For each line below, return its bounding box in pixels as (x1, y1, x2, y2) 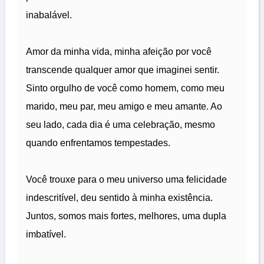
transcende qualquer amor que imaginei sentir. (26, 65, 219, 75)
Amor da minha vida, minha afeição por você (26, 47, 212, 57)
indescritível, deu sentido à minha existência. (26, 193, 213, 203)
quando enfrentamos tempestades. (26, 138, 170, 148)
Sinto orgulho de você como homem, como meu (26, 83, 225, 94)
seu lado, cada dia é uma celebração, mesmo (26, 120, 215, 130)
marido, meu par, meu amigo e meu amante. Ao (26, 101, 222, 112)
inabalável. (26, 10, 72, 21)
